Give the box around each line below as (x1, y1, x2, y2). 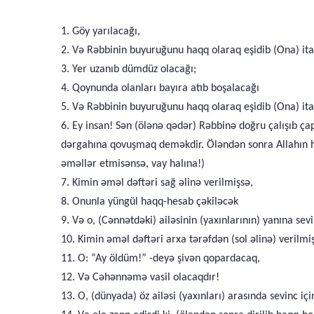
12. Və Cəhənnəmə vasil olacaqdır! (61, 272, 219, 283)
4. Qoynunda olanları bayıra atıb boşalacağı (61, 83, 259, 94)
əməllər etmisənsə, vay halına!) (61, 158, 205, 170)
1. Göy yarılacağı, (61, 26, 140, 37)
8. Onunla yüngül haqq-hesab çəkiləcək (61, 196, 238, 207)
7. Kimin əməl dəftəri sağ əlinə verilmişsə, (61, 177, 253, 189)
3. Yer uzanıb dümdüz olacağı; (61, 64, 196, 75)
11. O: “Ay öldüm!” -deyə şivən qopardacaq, (61, 253, 260, 264)
